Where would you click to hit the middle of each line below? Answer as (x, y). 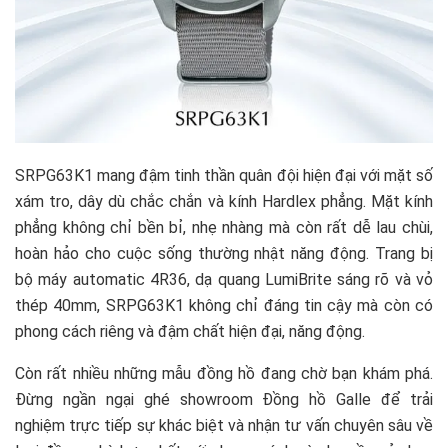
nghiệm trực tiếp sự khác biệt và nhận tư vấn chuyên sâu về (224, 426)
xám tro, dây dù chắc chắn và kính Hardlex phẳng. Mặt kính (224, 202)
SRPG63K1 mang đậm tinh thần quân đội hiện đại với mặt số (224, 176)
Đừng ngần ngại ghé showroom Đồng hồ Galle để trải (224, 400)
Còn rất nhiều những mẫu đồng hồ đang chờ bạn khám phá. (224, 374)
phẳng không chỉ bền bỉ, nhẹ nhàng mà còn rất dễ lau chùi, (224, 228)
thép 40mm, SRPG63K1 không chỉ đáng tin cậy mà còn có (224, 306)
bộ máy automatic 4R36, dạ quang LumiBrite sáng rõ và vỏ (224, 280)
